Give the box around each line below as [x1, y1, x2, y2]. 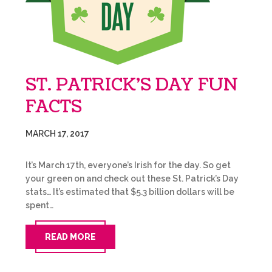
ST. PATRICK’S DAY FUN [25, 73, 238, 97]
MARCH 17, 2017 [25, 129, 89, 138]
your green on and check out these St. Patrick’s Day [25, 174, 239, 183]
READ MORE [45, 232, 96, 242]
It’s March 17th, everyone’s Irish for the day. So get [25, 160, 231, 170]
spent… [25, 200, 53, 210]
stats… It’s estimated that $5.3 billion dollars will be [25, 187, 234, 197]
